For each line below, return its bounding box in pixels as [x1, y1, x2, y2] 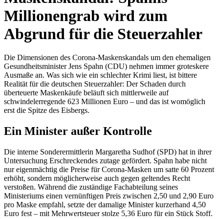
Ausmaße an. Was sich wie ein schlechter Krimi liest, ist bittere [4, 71, 197, 80]
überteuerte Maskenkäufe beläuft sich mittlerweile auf [4, 88, 169, 97]
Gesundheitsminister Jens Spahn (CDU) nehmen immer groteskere [4, 62, 209, 71]
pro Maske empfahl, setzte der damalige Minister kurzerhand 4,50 [4, 200, 206, 209]
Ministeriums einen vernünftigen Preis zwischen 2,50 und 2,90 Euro [4, 192, 214, 200]
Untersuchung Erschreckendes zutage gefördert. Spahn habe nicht [4, 156, 207, 165]
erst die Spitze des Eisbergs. [4, 106, 89, 115]
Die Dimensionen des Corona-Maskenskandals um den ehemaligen [4, 53, 211, 62]
